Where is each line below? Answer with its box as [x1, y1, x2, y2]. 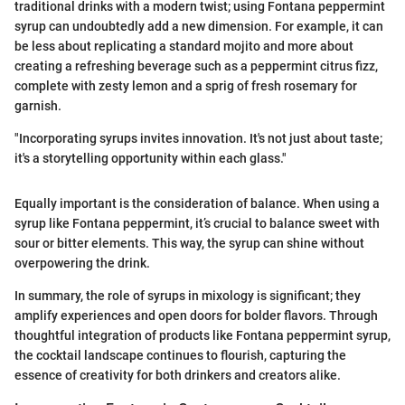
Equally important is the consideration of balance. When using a [14, 196, 380, 212]
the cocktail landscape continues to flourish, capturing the [14, 348, 346, 363]
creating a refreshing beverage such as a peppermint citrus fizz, [14, 59, 378, 74]
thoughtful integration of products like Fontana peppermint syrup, [14, 328, 391, 344]
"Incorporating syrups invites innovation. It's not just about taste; [14, 131, 382, 146]
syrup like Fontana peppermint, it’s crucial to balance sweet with [14, 216, 380, 231]
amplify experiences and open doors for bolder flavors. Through [14, 308, 378, 324]
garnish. [14, 99, 61, 114]
